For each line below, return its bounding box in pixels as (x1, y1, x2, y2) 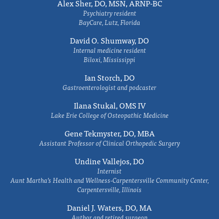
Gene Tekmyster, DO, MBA (64, 127, 155, 139)
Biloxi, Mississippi (84, 54, 135, 65)
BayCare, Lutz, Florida (79, 17, 140, 27)
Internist (97, 165, 122, 176)
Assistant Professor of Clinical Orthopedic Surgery (39, 137, 180, 148)
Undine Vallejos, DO (75, 154, 144, 167)
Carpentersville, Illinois (77, 184, 142, 195)
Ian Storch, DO (84, 71, 135, 84)
